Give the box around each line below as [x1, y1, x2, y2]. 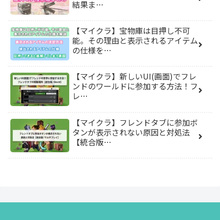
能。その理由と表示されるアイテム [72, 34, 198, 47]
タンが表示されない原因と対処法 [72, 126, 190, 138]
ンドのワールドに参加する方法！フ [72, 80, 198, 92]
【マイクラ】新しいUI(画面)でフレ [72, 70, 196, 82]
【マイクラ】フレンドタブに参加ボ [72, 116, 198, 128]
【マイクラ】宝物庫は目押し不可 [72, 25, 190, 37]
